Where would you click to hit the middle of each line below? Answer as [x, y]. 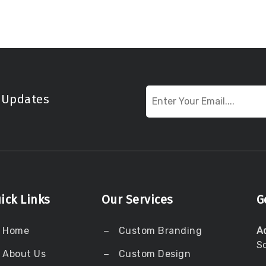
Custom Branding [159, 231]
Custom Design [153, 254]
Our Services [137, 200]
